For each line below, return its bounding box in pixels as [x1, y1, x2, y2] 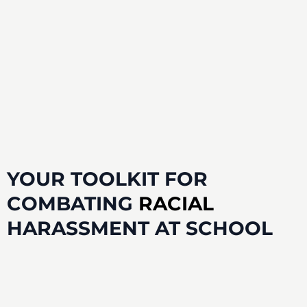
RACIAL [138, 192, 214, 216]
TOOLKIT [70, 167, 164, 191]
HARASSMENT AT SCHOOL [6, 217, 273, 241]
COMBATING [6, 192, 133, 216]
